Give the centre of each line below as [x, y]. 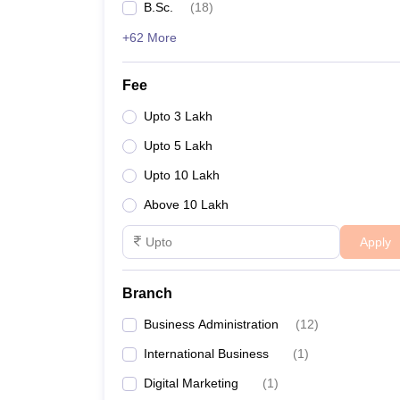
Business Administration [211, 324]
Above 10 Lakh [186, 204]
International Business [206, 354]
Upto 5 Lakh [178, 146]
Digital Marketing [191, 383]
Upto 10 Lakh [182, 175]
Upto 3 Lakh [178, 116]
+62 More [150, 37]
